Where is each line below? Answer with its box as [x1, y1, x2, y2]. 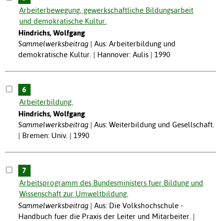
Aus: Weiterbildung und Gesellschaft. [94, 120, 214, 129]
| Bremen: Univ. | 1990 [18, 131, 89, 140]
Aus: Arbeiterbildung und [94, 39, 176, 48]
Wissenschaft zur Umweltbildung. [19, 189, 128, 198]
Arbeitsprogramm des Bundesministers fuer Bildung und [19, 178, 203, 187]
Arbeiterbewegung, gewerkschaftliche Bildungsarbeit [19, 5, 193, 14]
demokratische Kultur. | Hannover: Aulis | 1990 [18, 50, 170, 59]
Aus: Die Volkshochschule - [94, 201, 183, 210]
